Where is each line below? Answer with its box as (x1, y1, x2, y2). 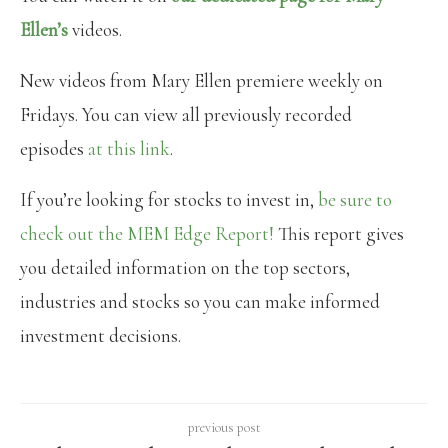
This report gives (274, 221, 404, 245)
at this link (88, 136, 170, 160)
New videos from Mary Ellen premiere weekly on (20, 68, 383, 92)
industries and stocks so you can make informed (20, 289, 380, 313)
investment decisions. (20, 323, 181, 347)
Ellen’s (20, 17, 68, 41)
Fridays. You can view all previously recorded (20, 102, 352, 126)
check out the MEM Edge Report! (20, 221, 274, 245)
